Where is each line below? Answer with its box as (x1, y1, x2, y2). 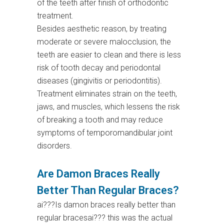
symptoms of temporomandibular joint (37, 128, 172, 138)
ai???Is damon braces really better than (37, 200, 175, 210)
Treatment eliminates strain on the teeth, (37, 89, 177, 99)
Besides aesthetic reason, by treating (37, 24, 166, 34)
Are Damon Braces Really (37, 167, 160, 180)
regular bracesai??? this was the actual (37, 213, 172, 223)
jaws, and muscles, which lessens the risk (37, 102, 180, 112)
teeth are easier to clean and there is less (37, 50, 181, 60)
